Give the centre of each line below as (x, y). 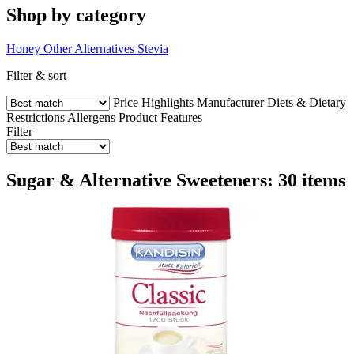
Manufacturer (230, 102)
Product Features (160, 117)
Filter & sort (36, 75)
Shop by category (76, 15)
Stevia (153, 48)
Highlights (168, 102)
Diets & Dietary (307, 102)
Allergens (91, 117)
